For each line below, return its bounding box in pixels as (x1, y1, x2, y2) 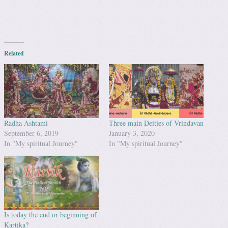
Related (4, 48, 24, 58)
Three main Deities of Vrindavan (109, 118, 204, 128)
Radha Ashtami (4, 118, 48, 128)
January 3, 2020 (109, 128, 155, 138)
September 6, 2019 (4, 128, 59, 138)
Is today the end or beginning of (4, 210, 97, 220)
